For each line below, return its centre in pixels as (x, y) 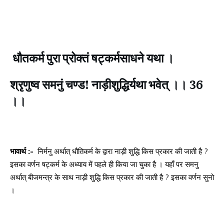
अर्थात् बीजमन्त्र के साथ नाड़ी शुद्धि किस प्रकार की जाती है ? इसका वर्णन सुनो (112, 177)
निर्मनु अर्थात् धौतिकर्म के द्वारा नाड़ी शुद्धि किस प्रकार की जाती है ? (122, 151)
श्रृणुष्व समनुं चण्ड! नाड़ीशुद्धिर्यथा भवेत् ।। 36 (106, 84)
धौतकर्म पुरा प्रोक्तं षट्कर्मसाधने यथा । (93, 57)
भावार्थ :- (23, 151)
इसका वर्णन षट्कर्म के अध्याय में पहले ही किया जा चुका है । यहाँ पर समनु (104, 164)
